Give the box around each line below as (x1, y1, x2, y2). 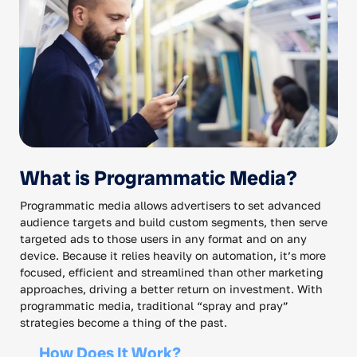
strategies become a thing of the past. (20, 315, 227, 329)
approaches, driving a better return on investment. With (20, 281, 323, 296)
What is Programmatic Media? (20, 164, 297, 191)
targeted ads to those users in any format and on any (20, 231, 307, 245)
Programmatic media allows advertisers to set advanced (20, 198, 321, 212)
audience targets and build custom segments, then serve (20, 214, 328, 229)
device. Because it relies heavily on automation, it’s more (20, 248, 326, 262)
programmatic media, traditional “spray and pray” (20, 298, 288, 312)
